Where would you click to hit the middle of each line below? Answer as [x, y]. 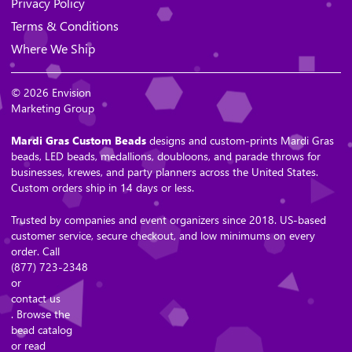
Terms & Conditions [65, 26]
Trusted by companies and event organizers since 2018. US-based [169, 220]
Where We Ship [53, 49]
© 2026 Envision [51, 93]
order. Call [35, 251]
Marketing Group [53, 108]
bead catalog [42, 330]
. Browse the [40, 314]
